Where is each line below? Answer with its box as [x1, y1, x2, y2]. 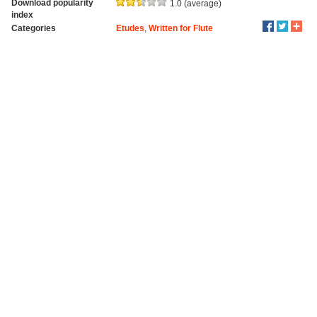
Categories [11, 23, 56, 33]
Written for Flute [148, 23, 213, 33]
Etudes [115, 23, 144, 33]
